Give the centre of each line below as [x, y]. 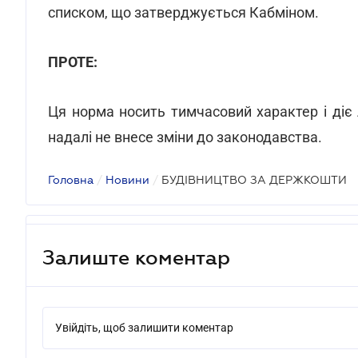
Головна [71, 180]
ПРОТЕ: [73, 62]
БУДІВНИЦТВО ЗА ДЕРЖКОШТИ [254, 180]
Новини [127, 180]
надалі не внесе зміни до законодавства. [185, 137]
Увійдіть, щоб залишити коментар [144, 328]
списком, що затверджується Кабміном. [183, 12]
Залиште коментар [136, 257]
